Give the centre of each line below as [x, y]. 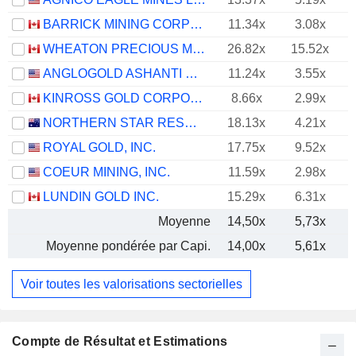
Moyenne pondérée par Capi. [128, 246]
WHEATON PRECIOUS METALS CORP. [199, 49]
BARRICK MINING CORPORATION [196, 24]
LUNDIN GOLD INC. [101, 197]
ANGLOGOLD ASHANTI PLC [192, 74]
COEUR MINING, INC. [106, 172]
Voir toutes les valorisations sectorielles [132, 284]
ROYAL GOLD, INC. [99, 147]
